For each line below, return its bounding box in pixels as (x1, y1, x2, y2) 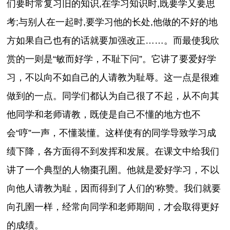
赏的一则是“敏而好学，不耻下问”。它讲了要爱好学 (7, 53, 217, 64)
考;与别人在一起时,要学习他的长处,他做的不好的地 (7, 16, 218, 27)
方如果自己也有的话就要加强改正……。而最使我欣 (7, 35, 220, 46)
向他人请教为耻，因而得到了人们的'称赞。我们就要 (7, 183, 221, 194)
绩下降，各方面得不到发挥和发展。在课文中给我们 (7, 146, 220, 157)
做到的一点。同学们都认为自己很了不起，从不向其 (7, 90, 220, 101)
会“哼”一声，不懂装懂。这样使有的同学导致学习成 (7, 127, 217, 138)
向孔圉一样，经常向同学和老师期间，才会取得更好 (7, 201, 220, 212)
